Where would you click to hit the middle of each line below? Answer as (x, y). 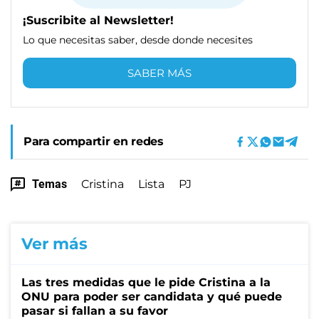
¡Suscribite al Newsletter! (98, 20)
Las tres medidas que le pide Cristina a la (146, 282)
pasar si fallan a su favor (95, 310)
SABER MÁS (159, 73)
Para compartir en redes (94, 141)
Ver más (54, 244)
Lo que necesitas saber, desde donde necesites (138, 40)
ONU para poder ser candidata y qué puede (152, 296)
